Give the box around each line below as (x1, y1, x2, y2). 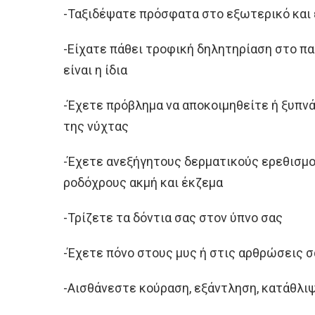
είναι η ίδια (63, 62, 127, 77)
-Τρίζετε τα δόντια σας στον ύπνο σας (63, 210, 283, 225)
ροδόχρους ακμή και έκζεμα (63, 174, 223, 190)
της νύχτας (63, 118, 129, 134)
